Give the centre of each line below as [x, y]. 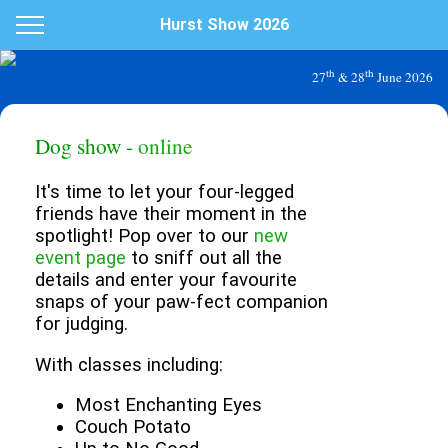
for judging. [81, 324]
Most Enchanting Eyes [168, 405]
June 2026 [403, 77]
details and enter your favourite [166, 280]
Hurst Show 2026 [224, 24]
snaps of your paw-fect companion [181, 302]
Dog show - [86, 145]
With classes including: [129, 364]
